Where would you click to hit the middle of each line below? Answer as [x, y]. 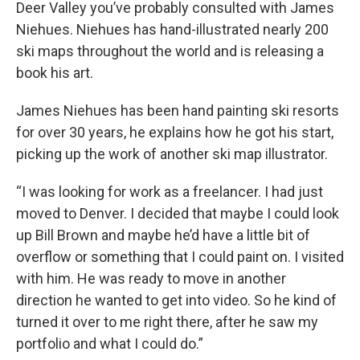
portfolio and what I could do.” [110, 344]
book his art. [55, 73]
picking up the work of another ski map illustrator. [172, 154]
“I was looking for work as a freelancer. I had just [170, 192]
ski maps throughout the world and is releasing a [170, 51]
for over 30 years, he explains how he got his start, [175, 133]
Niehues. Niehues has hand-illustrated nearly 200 [172, 30]
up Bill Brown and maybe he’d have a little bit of [163, 235]
